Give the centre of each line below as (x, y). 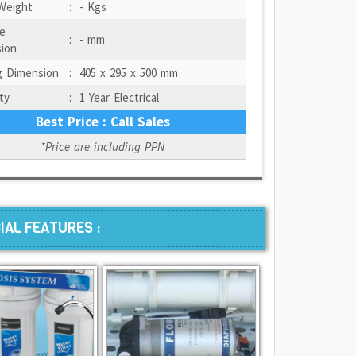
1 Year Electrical (119, 97)
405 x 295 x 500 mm (128, 73)
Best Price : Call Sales (103, 122)
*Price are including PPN (103, 147)
